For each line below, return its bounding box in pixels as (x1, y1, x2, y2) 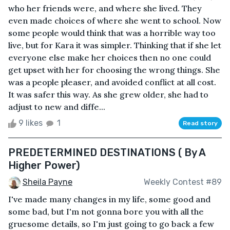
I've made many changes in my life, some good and (8, 194, 210, 204)
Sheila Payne (23, 177, 72, 187)
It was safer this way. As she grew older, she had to (8, 89, 208, 100)
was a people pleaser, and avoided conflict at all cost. (8, 76, 216, 87)
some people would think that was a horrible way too (8, 27, 216, 38)
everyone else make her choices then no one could (8, 52, 211, 63)
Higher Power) (8, 159, 80, 171)
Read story (183, 119, 218, 127)
